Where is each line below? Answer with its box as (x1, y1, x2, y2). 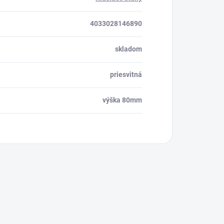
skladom (115, 45, 142, 53)
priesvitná (110, 70, 142, 79)
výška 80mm (102, 96, 142, 104)
